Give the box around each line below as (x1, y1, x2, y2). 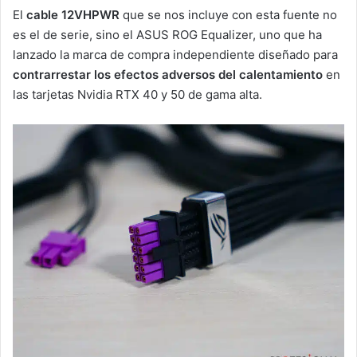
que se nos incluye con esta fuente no (120, 6, 337, 22)
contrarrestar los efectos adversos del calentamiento (13, 66, 323, 82)
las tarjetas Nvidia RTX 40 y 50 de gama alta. (13, 86, 262, 102)
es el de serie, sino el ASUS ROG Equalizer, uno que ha (13, 26, 322, 42)
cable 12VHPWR (26, 6, 120, 22)
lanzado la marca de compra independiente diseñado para (13, 46, 338, 62)
